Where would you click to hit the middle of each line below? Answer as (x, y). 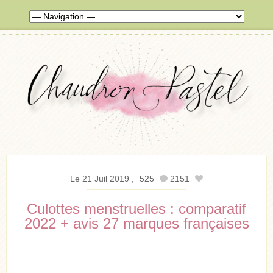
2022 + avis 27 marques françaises (136, 224)
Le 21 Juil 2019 (100, 179)
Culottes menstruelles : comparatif (136, 209)
